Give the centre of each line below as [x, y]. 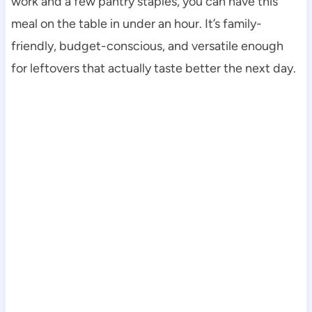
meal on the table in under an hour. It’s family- [136, 24]
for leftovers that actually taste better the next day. [153, 69]
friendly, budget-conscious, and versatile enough [147, 46]
